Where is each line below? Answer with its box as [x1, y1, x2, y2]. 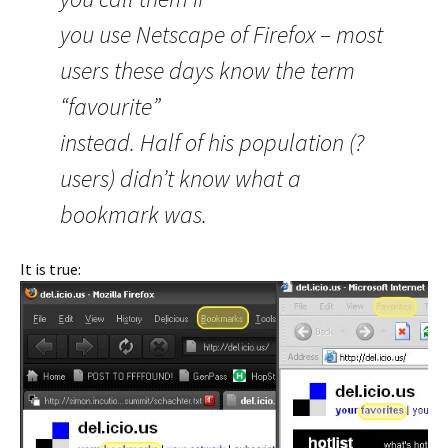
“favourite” [60, 91, 160, 123]
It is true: [20, 259, 81, 280]
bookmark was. [60, 199, 207, 231]
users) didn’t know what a [60, 163, 301, 195]
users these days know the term [60, 55, 355, 87]
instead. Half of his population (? [60, 127, 364, 159]
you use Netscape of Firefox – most [60, 19, 383, 51]
